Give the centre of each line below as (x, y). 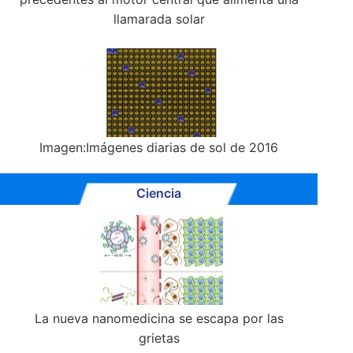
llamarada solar (159, 19)
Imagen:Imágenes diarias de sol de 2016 (159, 148)
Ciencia (159, 193)
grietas (159, 338)
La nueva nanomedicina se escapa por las (159, 319)
